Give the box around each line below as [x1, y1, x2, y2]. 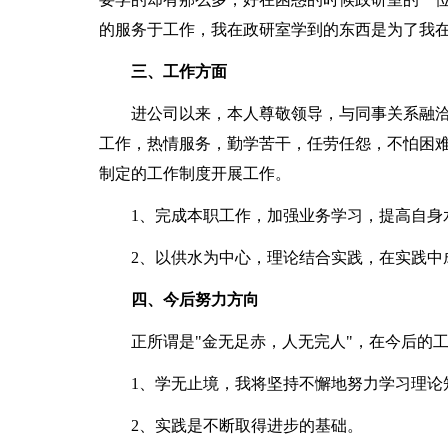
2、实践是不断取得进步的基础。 [98, 417, 363, 434]
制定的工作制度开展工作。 [98, 165, 291, 182]
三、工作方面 [130, 63, 227, 80]
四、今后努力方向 [130, 291, 259, 308]
